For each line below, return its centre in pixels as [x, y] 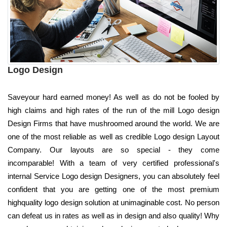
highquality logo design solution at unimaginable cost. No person [113, 202]
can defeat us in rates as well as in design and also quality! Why [113, 215]
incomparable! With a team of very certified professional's [113, 163]
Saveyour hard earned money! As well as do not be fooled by [113, 97]
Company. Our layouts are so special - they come [113, 149]
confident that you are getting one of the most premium [113, 189]
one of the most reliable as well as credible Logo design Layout [113, 136]
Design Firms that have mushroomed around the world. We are [113, 123]
